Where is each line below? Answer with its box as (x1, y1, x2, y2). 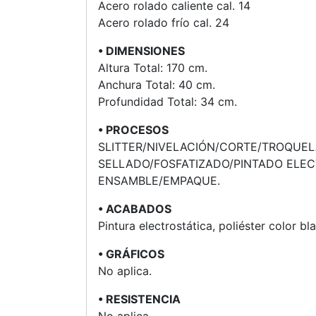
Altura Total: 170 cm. (98, 60, 207, 75)
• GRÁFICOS (98, 246, 164, 261)
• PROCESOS (98, 122, 169, 137)
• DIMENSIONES (98, 43, 185, 58)
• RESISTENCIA (98, 291, 181, 306)
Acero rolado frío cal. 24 (98, 15, 229, 30)
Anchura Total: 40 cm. (98, 77, 215, 92)
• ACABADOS (98, 201, 171, 216)
